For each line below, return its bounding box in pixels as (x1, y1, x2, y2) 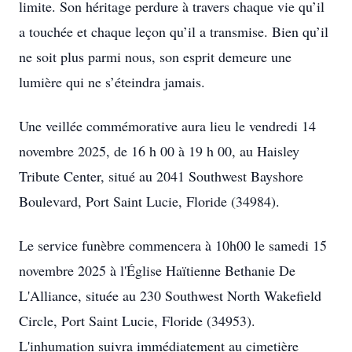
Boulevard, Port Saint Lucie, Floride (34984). (19, 192, 280, 211)
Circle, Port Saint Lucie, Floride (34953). (19, 311, 255, 330)
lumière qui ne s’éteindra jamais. (19, 72, 205, 91)
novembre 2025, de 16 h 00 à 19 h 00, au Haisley (19, 141, 299, 160)
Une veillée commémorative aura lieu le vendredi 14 (19, 116, 316, 135)
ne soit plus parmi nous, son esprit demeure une (19, 47, 291, 66)
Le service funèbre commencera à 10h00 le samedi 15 (19, 236, 327, 255)
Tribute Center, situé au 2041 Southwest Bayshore (19, 167, 303, 185)
